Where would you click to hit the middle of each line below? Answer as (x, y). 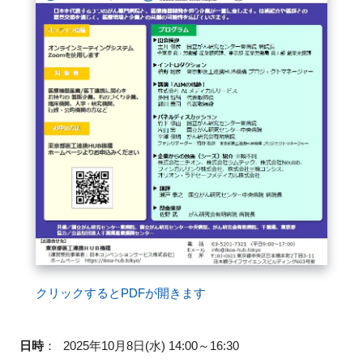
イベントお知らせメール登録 (93, 62)
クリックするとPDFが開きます (120, 293)
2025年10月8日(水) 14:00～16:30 (151, 345)
